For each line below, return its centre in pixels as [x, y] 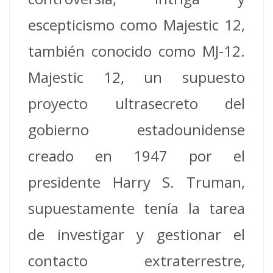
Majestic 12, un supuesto [136, 77]
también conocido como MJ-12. [136, 51]
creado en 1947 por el [136, 155]
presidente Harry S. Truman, [136, 182]
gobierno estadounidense [136, 129]
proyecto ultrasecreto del [136, 103]
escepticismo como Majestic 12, [136, 24]
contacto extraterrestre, [136, 260]
